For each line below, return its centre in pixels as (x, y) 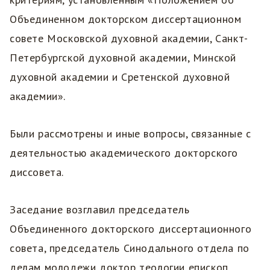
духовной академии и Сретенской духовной (120, 77)
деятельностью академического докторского (124, 153)
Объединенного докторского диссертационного (131, 229)
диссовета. (37, 172)
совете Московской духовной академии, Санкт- (129, 39)
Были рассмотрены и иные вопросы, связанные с (130, 134)
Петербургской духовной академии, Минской (123, 58)
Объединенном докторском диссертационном (126, 19)
